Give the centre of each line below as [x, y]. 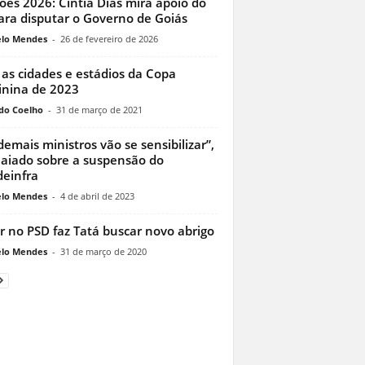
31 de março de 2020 [103, 252]
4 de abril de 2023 [97, 196]
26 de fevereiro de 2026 [109, 39]
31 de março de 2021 [99, 110]
